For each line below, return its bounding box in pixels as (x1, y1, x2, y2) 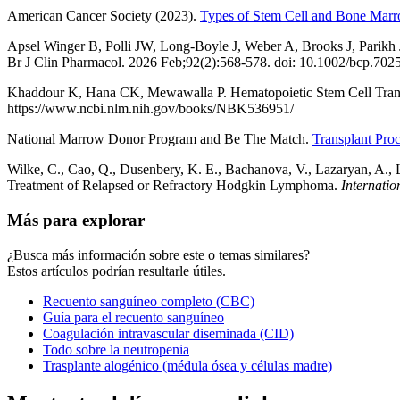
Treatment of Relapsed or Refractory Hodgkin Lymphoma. (7, 178, 341, 194)
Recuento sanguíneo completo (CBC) (43, 293, 254, 309)
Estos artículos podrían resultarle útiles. (7, 262, 226, 279)
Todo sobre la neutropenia (43, 341, 189, 357)
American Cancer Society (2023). (7, 8, 200, 24)
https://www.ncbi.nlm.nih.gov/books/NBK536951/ (7, 101, 294, 117)
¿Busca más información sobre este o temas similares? (7, 246, 310, 262)
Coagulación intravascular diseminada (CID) (43, 325, 294, 341)
